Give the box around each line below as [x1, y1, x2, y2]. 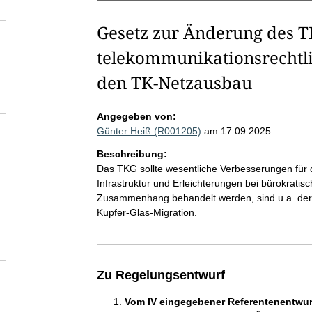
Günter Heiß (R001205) [96, 125, 201, 136]
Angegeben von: [96, 111, 176, 122]
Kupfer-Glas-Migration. [96, 207, 197, 218]
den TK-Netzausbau [96, 71, 252, 94]
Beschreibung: [96, 148, 167, 159]
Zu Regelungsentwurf [96, 268, 225, 282]
